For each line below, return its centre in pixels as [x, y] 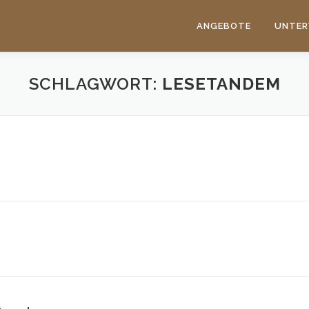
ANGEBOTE [224, 26]
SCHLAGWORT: [95, 84]
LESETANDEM [221, 84]
